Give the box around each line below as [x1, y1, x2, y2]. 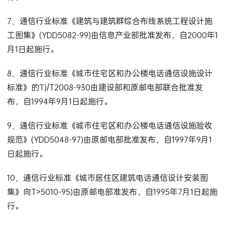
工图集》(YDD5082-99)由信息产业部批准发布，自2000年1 [7, 29, 218, 41]
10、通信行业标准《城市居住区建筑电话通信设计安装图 [7, 172, 208, 184]
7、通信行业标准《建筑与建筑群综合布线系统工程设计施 [7, 15, 212, 27]
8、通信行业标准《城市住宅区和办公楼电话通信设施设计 [7, 67, 212, 79]
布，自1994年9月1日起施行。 [7, 95, 112, 107]
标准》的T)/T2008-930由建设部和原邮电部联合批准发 [7, 81, 203, 93]
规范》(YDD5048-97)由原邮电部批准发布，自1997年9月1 [7, 134, 212, 146]
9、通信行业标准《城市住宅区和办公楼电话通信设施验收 [7, 120, 212, 132]
